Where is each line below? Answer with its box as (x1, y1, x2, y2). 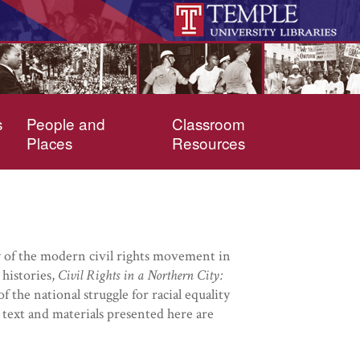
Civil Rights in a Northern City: (58, 266, 223, 285)
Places (26, 132, 72, 153)
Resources (171, 132, 245, 153)
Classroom (171, 112, 245, 134)
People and (26, 112, 105, 134)
